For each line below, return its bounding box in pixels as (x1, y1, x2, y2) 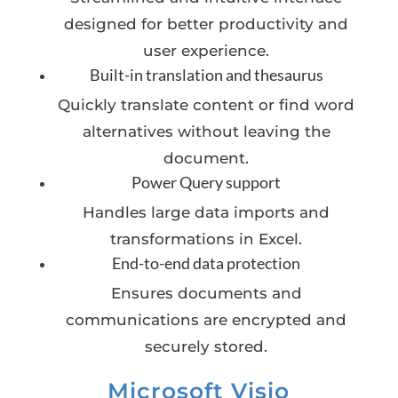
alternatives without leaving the (82, 123, 330, 140)
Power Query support (131, 172, 282, 192)
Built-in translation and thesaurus (89, 65, 323, 84)
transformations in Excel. (110, 230, 303, 248)
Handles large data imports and (83, 203, 330, 221)
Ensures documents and (110, 284, 302, 302)
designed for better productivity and (64, 15, 349, 33)
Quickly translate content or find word (58, 96, 355, 114)
